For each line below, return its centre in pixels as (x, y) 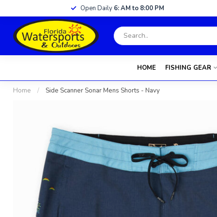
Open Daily (97, 8)
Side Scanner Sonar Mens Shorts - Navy (103, 91)
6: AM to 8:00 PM (139, 8)
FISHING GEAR (188, 68)
